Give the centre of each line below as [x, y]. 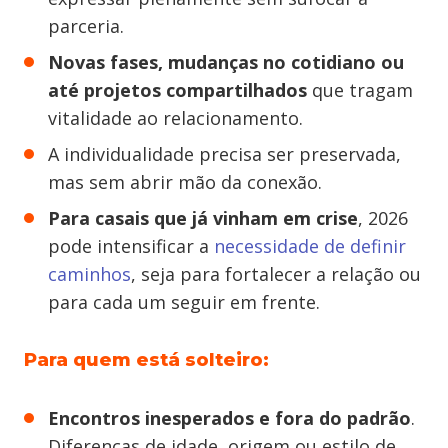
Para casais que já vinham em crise [203, 218]
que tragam [360, 90]
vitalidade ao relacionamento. [175, 118]
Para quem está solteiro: [146, 360]
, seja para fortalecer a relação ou [276, 274]
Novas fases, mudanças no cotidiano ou [226, 62]
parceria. [86, 26]
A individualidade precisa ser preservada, [224, 154]
